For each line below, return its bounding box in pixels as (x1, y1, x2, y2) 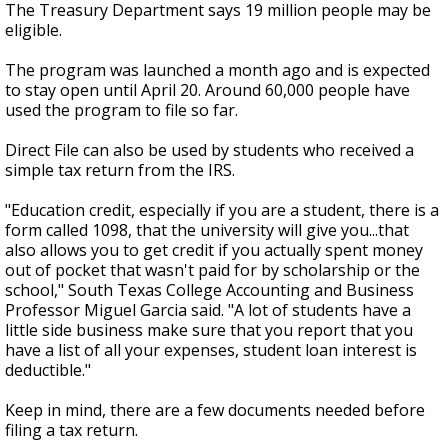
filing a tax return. (5, 419, 138, 442)
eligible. (5, 19, 62, 42)
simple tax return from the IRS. (5, 159, 235, 182)
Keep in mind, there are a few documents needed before (5, 399, 425, 422)
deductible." (5, 359, 91, 382)
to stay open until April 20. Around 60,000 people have (5, 79, 410, 102)
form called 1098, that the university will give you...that (5, 219, 409, 242)
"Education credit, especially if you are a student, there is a (5, 199, 439, 222)
